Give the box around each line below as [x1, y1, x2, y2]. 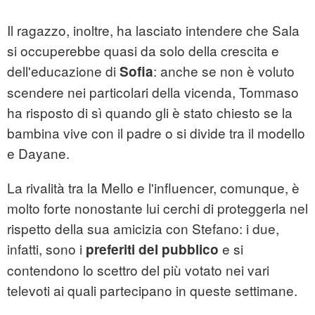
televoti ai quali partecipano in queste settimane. [7, 281, 297, 300]
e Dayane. [7, 143, 70, 163]
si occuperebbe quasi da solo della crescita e [7, 41, 279, 60]
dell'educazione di [7, 61, 120, 81]
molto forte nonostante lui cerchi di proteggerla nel [7, 198, 308, 218]
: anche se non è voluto [153, 61, 295, 81]
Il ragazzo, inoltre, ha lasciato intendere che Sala [7, 20, 300, 40]
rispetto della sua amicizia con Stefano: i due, [7, 219, 279, 238]
